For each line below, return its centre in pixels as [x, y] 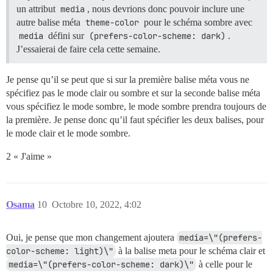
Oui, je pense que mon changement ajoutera [91, 238]
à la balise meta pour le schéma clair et [190, 251]
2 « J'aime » [29, 157]
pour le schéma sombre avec [197, 23]
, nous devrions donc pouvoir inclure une [166, 9]
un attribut [37, 9]
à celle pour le [224, 264]
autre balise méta [50, 23]
